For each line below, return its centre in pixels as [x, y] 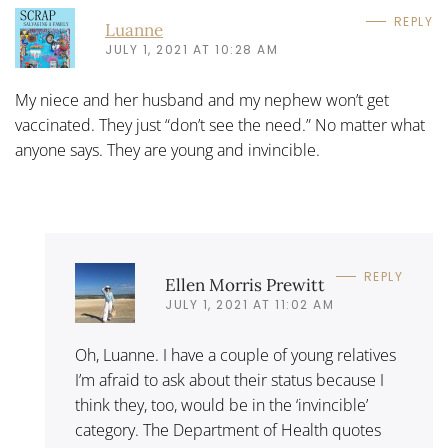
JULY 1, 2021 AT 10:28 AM [191, 49]
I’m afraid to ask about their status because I [229, 380]
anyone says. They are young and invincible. [167, 150]
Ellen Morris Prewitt [245, 284]
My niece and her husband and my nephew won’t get [202, 100]
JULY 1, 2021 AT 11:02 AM [249, 304]
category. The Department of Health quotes [228, 430]
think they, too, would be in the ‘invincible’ [221, 405]
